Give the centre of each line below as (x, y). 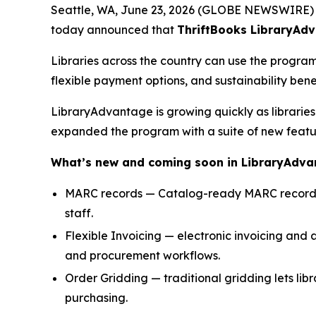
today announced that (114, 29)
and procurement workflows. (142, 255)
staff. (79, 213)
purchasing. (96, 297)
